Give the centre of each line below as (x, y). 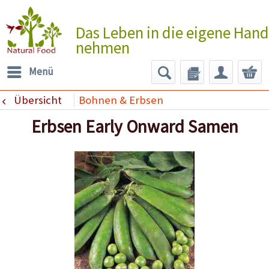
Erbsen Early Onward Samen (134, 127)
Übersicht (38, 100)
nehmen (102, 47)
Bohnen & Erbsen (121, 100)
